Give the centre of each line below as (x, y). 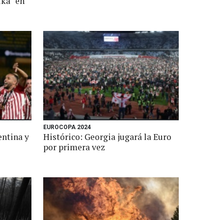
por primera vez (74, 147)
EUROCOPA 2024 (67, 127)
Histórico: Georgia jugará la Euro (107, 137)
